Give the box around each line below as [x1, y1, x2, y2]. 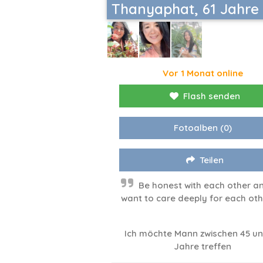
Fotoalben [173, 122, 218, 134]
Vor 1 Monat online [162, 68, 243, 79]
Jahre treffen [174, 241, 232, 252]
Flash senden [183, 90, 241, 102]
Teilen [200, 154, 224, 166]
